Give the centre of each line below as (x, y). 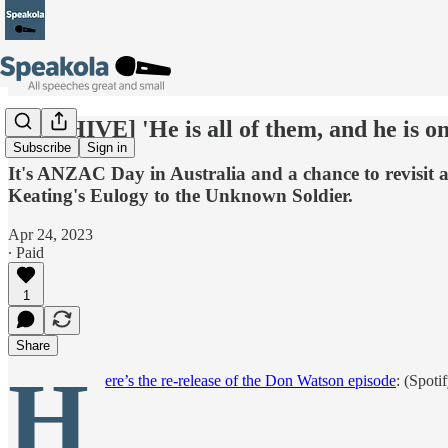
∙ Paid (26, 252)
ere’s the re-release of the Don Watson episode (250, 380)
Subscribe (42, 148)
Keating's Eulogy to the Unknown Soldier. (180, 195)
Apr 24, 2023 (50, 234)
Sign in (107, 148)
